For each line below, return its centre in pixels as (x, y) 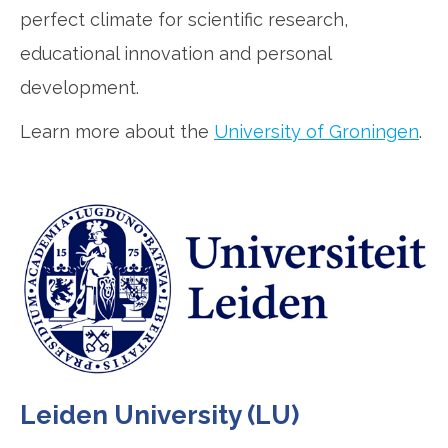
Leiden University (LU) (159, 415)
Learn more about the (117, 131)
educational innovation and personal (175, 53)
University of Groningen (316, 131)
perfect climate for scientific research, (184, 19)
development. (79, 87)
